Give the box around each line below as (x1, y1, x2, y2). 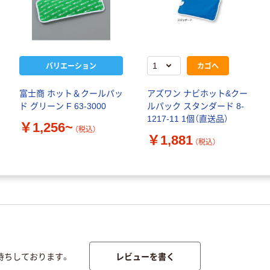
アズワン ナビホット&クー (147, 89, 248, 99)
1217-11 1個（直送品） (147, 114, 228, 124)
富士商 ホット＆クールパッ (19, 89, 123, 99)
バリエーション (46, 60, 96, 71)
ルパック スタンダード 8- (147, 101, 244, 111)
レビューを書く (115, 250, 175, 262)
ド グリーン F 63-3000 (19, 101, 106, 111)
